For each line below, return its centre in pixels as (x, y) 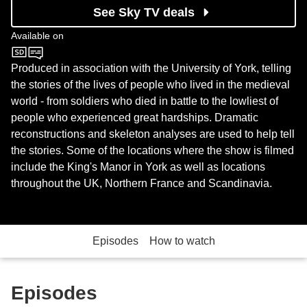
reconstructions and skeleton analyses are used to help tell (153, 134)
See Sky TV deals (144, 13)
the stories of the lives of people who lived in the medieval (150, 85)
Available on (37, 36)
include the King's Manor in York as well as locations (138, 167)
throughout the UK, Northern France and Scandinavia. (142, 184)
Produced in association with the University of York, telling (151, 69)
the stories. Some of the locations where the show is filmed (152, 151)
